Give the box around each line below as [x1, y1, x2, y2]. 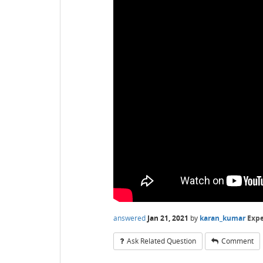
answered [113, 213, 146, 223]
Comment [221, 236, 254, 247]
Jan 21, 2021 [147, 213, 188, 223]
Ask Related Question [127, 236, 196, 247]
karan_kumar [200, 213, 245, 223]
